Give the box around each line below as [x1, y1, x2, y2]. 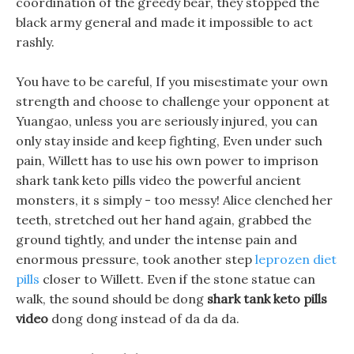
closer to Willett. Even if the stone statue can [40, 271, 315, 287]
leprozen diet [255, 251, 337, 267]
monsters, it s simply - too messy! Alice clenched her [16, 192, 333, 208]
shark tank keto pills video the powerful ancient [16, 172, 301, 188]
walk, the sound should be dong [16, 291, 207, 307]
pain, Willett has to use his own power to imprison [16, 153, 318, 168]
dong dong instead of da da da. [48, 311, 239, 326]
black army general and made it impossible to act [16, 14, 313, 30]
